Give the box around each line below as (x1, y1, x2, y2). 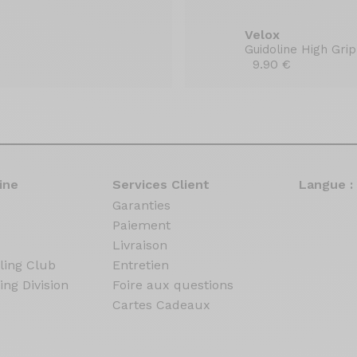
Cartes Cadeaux (112, 297, 211, 312)
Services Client (112, 177, 210, 192)
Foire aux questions (112, 277, 234, 292)
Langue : (298, 177, 353, 192)
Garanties (112, 198, 171, 213)
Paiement (112, 218, 171, 233)
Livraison (112, 237, 168, 253)
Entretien (112, 257, 170, 273)
